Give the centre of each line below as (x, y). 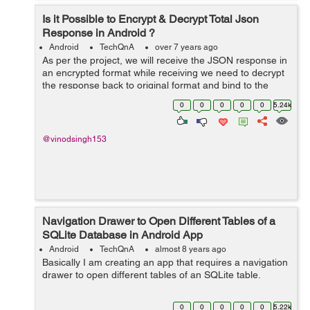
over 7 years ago (186, 47)
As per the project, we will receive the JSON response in (165, 60)
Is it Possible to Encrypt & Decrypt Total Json (151, 19)
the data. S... (73, 110)
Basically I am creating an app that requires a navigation (165, 262)
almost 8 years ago (191, 249)
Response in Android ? (99, 33)
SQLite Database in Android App (122, 235)
